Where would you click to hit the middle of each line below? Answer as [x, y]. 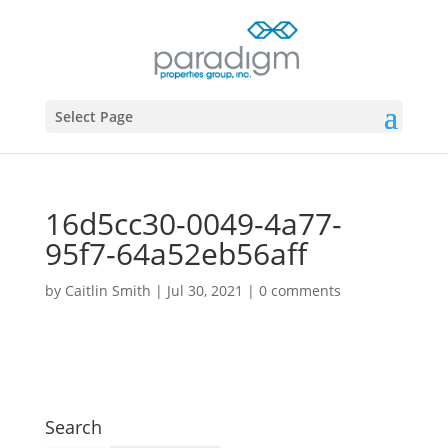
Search [73, 427]
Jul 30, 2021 [204, 290]
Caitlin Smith [107, 290]
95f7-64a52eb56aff [175, 253]
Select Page [93, 116]
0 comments [299, 290]
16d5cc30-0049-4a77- [193, 223]
